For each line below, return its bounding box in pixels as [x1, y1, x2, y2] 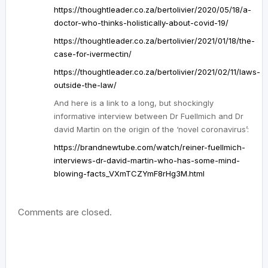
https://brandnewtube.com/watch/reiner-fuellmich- [54, 142, 245, 152]
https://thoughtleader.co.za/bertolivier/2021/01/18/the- [54, 35, 255, 45]
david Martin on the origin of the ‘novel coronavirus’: [54, 124, 249, 134]
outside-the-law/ [54, 80, 117, 90]
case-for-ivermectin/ [54, 48, 132, 59]
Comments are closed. [18, 206, 112, 218]
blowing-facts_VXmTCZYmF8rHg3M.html [54, 168, 205, 178]
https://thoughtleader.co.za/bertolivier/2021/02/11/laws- [54, 66, 260, 77]
